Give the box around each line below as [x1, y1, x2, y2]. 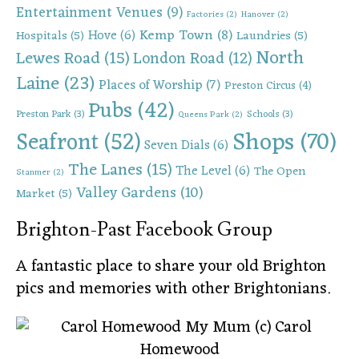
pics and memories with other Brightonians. [16, 274, 330, 304]
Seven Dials [144, 134, 210, 157]
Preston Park [16, 105, 71, 123]
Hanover [241, 6, 275, 22]
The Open [254, 160, 305, 182]
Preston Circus [224, 75, 296, 96]
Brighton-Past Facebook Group [16, 216, 272, 242]
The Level [175, 159, 232, 183]
